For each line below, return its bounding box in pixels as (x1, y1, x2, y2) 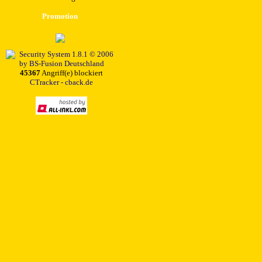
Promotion (42, 12, 78, 21)
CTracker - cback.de (30, 78, 93, 87)
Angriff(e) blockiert (40, 68, 103, 78)
